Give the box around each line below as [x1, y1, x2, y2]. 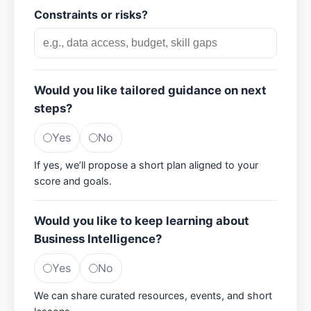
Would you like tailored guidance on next [34, 83, 267, 97]
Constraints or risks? [34, 8, 148, 22]
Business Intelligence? [34, 232, 162, 246]
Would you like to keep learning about [34, 214, 249, 228]
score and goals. [34, 175, 112, 187]
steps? [34, 101, 72, 115]
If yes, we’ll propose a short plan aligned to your [34, 159, 258, 171]
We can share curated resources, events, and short [34, 289, 272, 301]
